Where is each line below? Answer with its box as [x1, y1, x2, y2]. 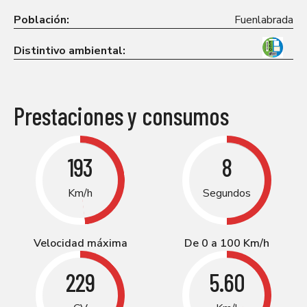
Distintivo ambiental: [14, 42, 125, 58]
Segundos [203, 185, 251, 201]
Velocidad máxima [33, 235, 127, 251]
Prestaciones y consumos [14, 100, 229, 130]
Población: [14, 12, 69, 27]
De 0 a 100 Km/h [184, 235, 269, 251]
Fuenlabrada [234, 12, 293, 27]
